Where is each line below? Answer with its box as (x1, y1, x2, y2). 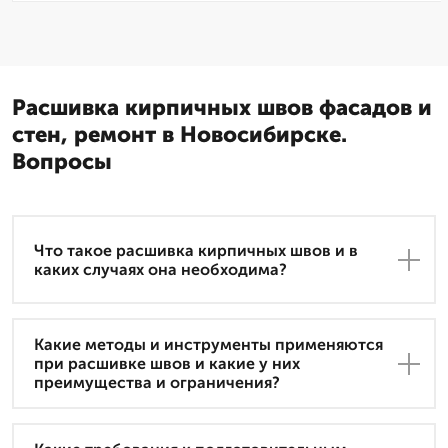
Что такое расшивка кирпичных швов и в (34, 240, 358, 260)
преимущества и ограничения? (34, 373, 280, 393)
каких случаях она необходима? (34, 259, 287, 279)
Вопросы (12, 148, 112, 176)
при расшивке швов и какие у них (34, 354, 300, 374)
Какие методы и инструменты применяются (34, 335, 383, 355)
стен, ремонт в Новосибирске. (12, 121, 347, 149)
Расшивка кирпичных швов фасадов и (12, 94, 432, 122)
